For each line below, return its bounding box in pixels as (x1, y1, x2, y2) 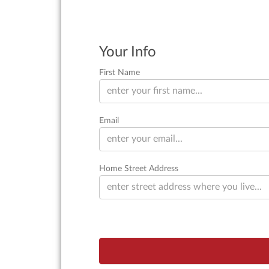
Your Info (99, 44, 156, 59)
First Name (99, 67, 140, 77)
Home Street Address (99, 163, 178, 173)
